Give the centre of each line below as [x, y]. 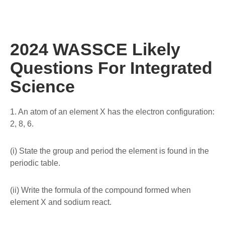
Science [42, 86]
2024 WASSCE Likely [95, 49]
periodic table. [35, 163]
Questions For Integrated [111, 68]
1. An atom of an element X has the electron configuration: [112, 112]
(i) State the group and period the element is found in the [109, 151]
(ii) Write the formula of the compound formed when [100, 190]
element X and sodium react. [61, 202]
